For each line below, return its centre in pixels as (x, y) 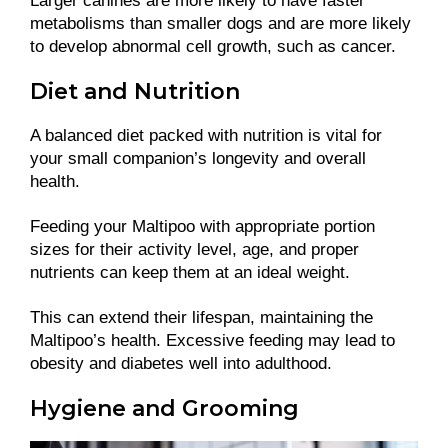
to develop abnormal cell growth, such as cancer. (215, 47)
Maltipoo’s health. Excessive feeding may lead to (212, 341)
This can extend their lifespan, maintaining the (201, 318)
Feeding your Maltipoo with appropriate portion (202, 227)
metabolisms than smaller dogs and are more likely (220, 24)
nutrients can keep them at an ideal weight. (190, 273)
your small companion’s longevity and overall (198, 159)
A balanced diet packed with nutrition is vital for (206, 136)
